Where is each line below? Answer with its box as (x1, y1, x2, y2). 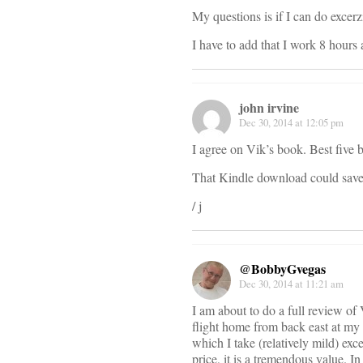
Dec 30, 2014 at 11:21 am (239, 275, 344, 291)
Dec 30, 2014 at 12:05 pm (239, 114, 344, 130)
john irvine (239, 97, 299, 117)
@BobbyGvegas (239, 258, 326, 278)
